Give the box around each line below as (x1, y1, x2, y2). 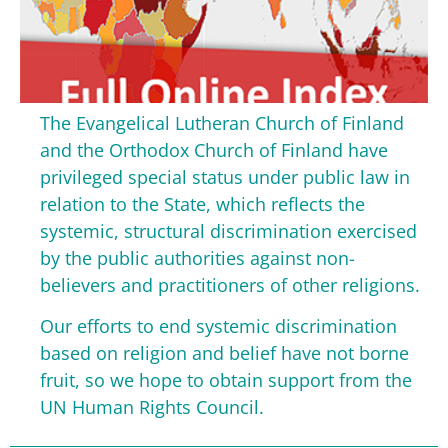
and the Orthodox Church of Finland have (40, 138, 388, 162)
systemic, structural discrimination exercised (40, 219, 417, 243)
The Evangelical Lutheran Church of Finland (40, 111, 404, 135)
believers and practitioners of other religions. (40, 273, 420, 297)
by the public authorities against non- (40, 246, 355, 270)
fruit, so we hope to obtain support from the (40, 368, 412, 393)
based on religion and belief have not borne (40, 341, 409, 366)
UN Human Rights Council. (40, 395, 264, 420)
